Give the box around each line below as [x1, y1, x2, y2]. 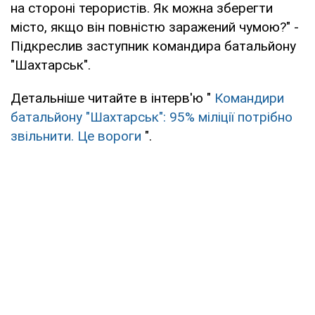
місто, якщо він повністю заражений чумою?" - [11, 18, 299, 35]
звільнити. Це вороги [11, 127, 141, 144]
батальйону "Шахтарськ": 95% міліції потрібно [11, 108, 292, 125]
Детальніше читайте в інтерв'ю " [11, 89, 214, 106]
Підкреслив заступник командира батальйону [11, 37, 296, 54]
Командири [214, 89, 284, 106]
